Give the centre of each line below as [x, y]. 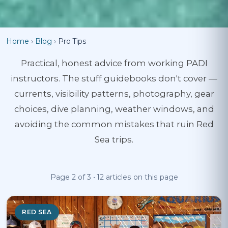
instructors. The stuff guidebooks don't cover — [114, 78]
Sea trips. [114, 139]
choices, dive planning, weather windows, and [114, 109]
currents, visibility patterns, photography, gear [114, 94]
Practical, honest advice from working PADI [114, 63]
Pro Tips [72, 41]
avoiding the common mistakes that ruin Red [114, 124]
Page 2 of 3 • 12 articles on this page [114, 177]
